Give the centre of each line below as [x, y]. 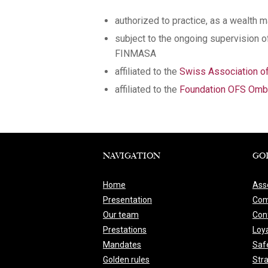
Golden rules [126, 259]
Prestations [125, 229]
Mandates [122, 244]
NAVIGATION [132, 156]
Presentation [127, 200]
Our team [121, 214]
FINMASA [135, 53]
